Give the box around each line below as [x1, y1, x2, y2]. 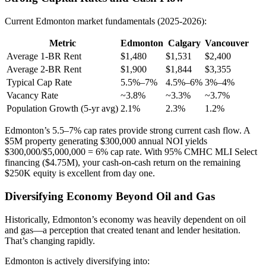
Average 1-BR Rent [7, 51, 81, 62]
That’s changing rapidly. [5, 235, 95, 246]
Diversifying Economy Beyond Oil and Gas [5, 189, 215, 202]
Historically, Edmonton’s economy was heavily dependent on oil [5, 214, 246, 224]
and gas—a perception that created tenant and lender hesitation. [5, 224, 240, 235]
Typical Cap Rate [7, 77, 72, 88]
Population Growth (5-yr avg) [7, 103, 118, 114]
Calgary [167, 38, 201, 49]
